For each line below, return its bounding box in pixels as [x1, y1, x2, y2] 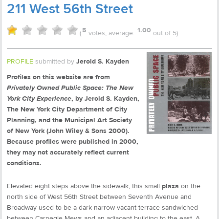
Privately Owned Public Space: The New [7, 83, 133, 92]
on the [181, 181, 200, 191]
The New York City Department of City [7, 105, 127, 114]
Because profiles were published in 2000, [7, 137, 138, 146]
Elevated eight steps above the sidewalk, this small [7, 181, 162, 191]
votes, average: [87, 29, 136, 38]
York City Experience [7, 94, 71, 103]
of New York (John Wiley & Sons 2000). [7, 126, 130, 135]
